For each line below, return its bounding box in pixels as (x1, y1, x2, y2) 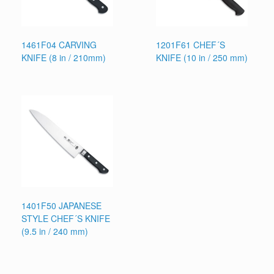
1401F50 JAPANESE (21, 199, 102, 212)
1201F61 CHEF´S (156, 39, 226, 51)
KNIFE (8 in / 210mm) (21, 51, 106, 64)
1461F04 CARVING (21, 39, 97, 51)
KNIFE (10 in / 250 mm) (156, 51, 248, 64)
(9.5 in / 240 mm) (21, 225, 88, 238)
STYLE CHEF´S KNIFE (21, 212, 110, 225)
